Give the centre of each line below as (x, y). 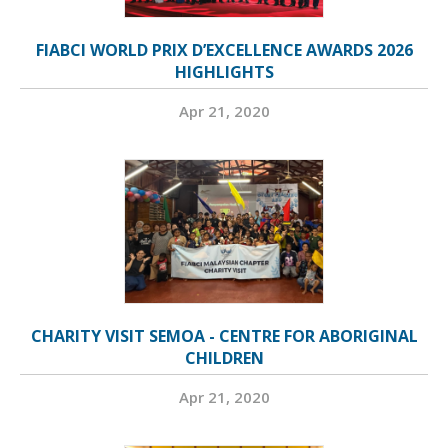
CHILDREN (224, 358)
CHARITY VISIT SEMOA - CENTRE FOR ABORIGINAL (224, 336)
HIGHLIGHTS (224, 72)
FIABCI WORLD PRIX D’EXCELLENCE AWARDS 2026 (224, 50)
